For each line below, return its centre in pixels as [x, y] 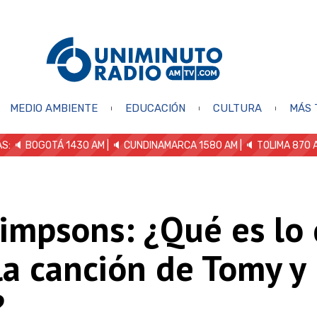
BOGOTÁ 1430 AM [65, 145]
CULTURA [237, 108]
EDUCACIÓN [155, 108]
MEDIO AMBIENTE [53, 108]
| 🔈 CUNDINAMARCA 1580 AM [171, 145]
